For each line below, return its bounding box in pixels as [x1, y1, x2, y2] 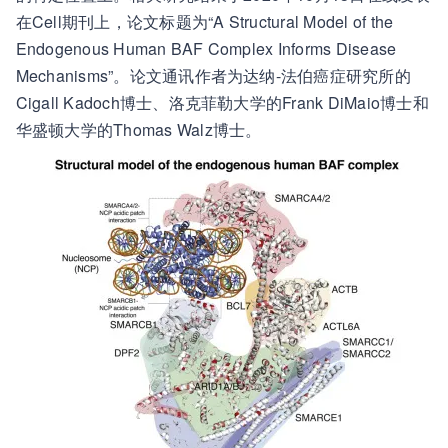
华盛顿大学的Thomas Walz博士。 [15, 118, 262, 141]
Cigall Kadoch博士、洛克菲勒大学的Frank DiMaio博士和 [15, 91, 429, 114]
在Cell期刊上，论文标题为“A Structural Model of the [15, 10, 394, 33]
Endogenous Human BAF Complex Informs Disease [15, 37, 397, 60]
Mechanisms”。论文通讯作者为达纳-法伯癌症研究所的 [15, 64, 411, 87]
